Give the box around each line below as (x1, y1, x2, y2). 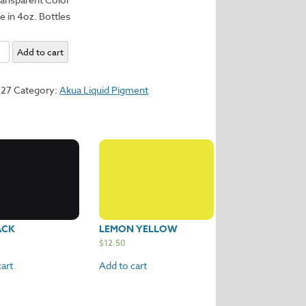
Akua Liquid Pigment (59, 83, 149, 96)
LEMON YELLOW (99, 222, 178, 236)
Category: (14, 83, 60, 96)
